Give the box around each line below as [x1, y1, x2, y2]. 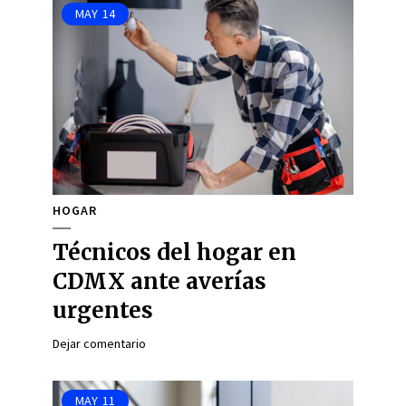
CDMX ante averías [53, 267, 266, 295]
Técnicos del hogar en [53, 238, 296, 266]
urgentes [53, 296, 153, 324]
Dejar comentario [53, 335, 146, 352]
